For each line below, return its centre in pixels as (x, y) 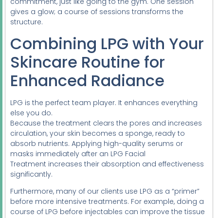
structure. (27, 22)
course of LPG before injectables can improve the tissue (108, 212)
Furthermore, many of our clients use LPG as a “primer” (105, 191)
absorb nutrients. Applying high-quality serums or (97, 143)
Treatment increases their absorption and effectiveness (107, 164)
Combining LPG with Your (107, 43)
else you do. (31, 113)
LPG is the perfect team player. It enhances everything (104, 102)
